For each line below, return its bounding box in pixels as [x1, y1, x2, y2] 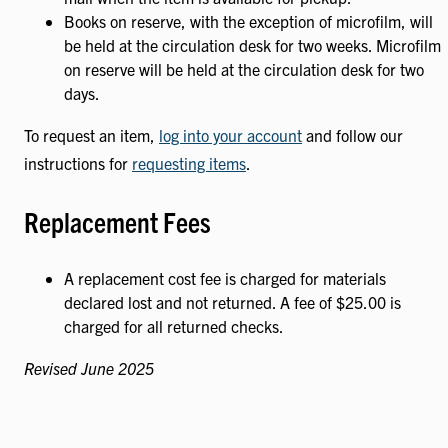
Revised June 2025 [24, 357, 154, 378]
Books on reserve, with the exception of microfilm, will [64, 11, 433, 32]
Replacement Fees [24, 203, 211, 239]
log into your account [159, 125, 302, 146]
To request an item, [24, 125, 159, 146]
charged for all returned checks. [64, 315, 284, 336]
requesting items [132, 153, 246, 174]
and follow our [302, 125, 403, 146]
